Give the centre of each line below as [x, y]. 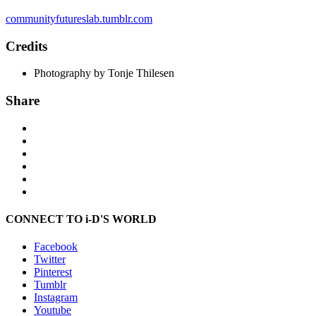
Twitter [50, 260]
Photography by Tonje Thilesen [104, 73]
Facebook [56, 247]
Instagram [56, 298]
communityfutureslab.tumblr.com [79, 19]
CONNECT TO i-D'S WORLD [81, 219]
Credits [26, 46]
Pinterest [53, 272]
